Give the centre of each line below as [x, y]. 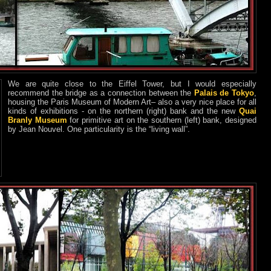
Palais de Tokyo [224, 93]
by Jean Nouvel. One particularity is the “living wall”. [99, 129]
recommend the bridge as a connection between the [101, 93]
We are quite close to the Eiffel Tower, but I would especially [132, 83]
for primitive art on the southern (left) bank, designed [162, 120]
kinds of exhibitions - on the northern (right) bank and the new [123, 111]
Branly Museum [38, 120]
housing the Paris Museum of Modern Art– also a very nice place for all [132, 102]
